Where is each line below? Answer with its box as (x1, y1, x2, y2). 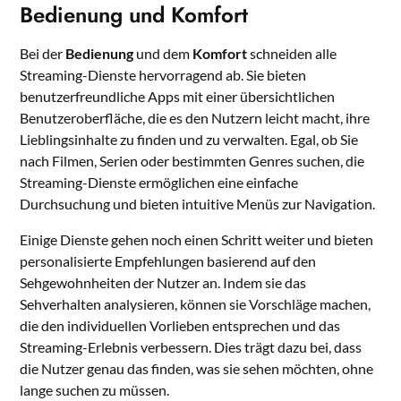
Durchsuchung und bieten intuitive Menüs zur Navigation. (20, 194, 376, 212)
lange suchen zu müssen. (20, 380, 170, 398)
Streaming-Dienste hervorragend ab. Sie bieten (20, 65, 307, 83)
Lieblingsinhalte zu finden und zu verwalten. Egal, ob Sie (20, 130, 359, 148)
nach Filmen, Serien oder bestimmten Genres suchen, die (20, 151, 365, 169)
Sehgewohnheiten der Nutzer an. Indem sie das (20, 273, 307, 291)
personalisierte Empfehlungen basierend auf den (20, 252, 317, 269)
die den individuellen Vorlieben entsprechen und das (20, 316, 341, 334)
